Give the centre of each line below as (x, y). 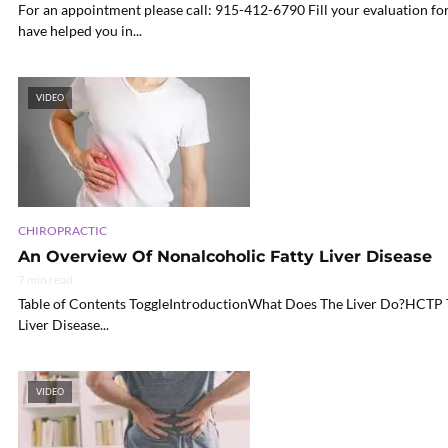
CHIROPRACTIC (62, 230)
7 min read (45, 279)
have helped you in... (80, 31)
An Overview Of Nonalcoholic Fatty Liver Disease (225, 256)
